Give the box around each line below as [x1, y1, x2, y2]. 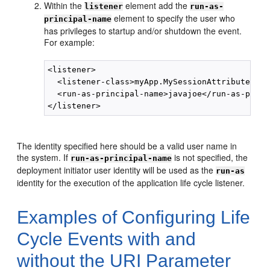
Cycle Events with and [17, 229, 196, 249]
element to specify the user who [111, 12, 236, 24]
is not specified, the [172, 151, 248, 163]
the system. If [17, 151, 71, 163]
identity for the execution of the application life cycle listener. [17, 177, 245, 189]
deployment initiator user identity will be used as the [17, 164, 216, 176]
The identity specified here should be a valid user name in [17, 140, 237, 152]
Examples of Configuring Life [17, 207, 251, 227]
